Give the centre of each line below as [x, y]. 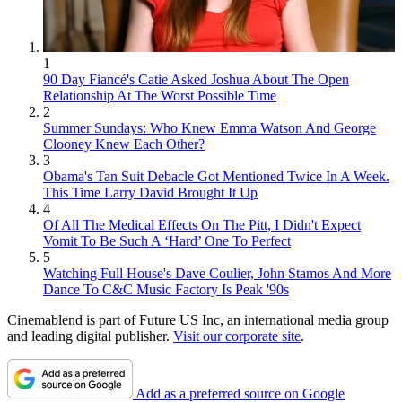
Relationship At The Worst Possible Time [160, 95]
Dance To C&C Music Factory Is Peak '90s [166, 289]
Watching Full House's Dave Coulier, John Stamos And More [217, 273]
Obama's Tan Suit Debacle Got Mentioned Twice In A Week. [216, 176]
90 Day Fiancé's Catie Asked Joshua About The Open [196, 79]
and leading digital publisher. [90, 336]
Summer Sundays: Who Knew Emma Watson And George [210, 127]
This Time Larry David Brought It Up [150, 192]
